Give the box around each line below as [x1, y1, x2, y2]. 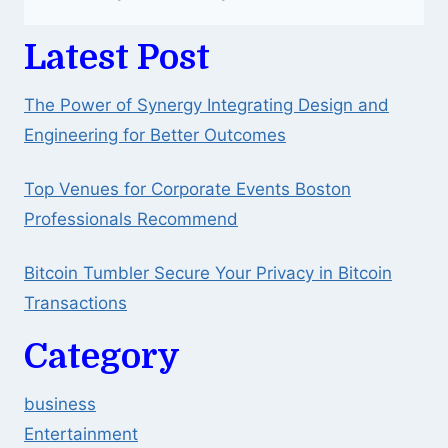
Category [24, 336, 180, 377]
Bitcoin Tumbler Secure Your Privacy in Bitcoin [24, 262, 392, 283]
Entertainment [24, 424, 138, 445]
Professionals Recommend [24, 208, 238, 229]
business [24, 394, 96, 415]
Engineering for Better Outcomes [24, 124, 286, 145]
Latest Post [24, 36, 210, 77]
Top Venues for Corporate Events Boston [24, 178, 351, 199]
